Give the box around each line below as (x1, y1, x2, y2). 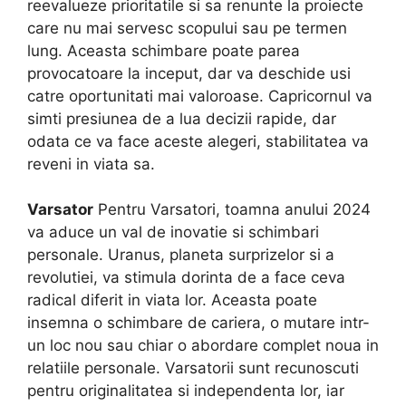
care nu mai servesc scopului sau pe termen (27, 18, 347, 37)
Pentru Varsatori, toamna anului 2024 (93, 200, 371, 219)
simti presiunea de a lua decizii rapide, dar (27, 109, 336, 128)
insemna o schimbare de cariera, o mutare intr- (27, 314, 370, 333)
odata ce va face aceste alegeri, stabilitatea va (27, 131, 369, 150)
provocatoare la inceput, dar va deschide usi (27, 63, 351, 82)
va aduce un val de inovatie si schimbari (27, 223, 319, 242)
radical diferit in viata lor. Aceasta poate (27, 291, 317, 310)
